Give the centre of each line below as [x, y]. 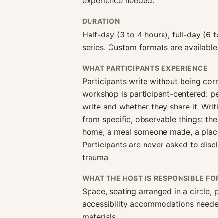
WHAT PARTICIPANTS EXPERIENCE [145, 68]
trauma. [96, 157]
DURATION [101, 21]
